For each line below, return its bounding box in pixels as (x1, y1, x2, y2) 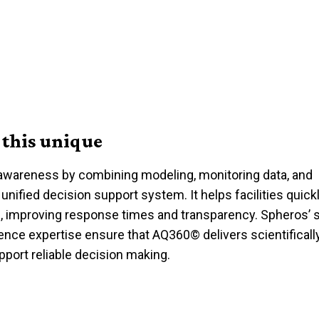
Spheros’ (261, 207, 311, 222)
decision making (75, 247, 168, 262)
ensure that (82, 227, 153, 242)
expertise (28, 227, 83, 242)
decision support (43, 187, 139, 202)
